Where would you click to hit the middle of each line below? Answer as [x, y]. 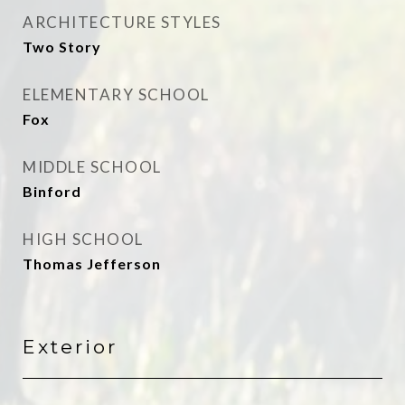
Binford [52, 191]
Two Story [62, 47]
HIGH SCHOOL [83, 239]
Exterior [70, 347]
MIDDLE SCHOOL [92, 167]
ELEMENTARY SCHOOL [116, 94]
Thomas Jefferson [92, 264]
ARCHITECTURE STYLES [122, 22]
